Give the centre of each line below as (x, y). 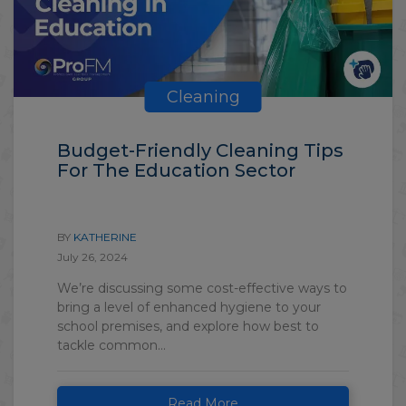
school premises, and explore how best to (188, 326)
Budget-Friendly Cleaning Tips (200, 150)
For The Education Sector (176, 170)
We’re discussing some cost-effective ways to (202, 288)
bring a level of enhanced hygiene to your (189, 307)
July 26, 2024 (92, 256)
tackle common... (111, 345)
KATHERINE (105, 237)
